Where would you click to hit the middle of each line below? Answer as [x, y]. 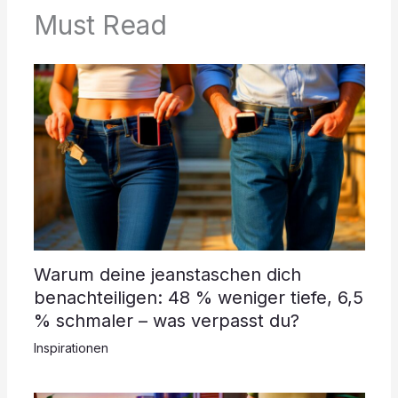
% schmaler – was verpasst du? [166, 320]
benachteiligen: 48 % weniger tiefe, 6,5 [198, 297]
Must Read [100, 25]
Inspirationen [71, 347]
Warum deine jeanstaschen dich [167, 274]
